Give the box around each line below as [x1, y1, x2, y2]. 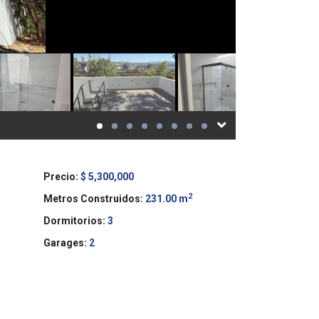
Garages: [43, 237, 87, 249]
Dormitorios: [43, 215, 105, 226]
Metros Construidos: [43, 193, 143, 204]
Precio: [43, 171, 78, 182]
